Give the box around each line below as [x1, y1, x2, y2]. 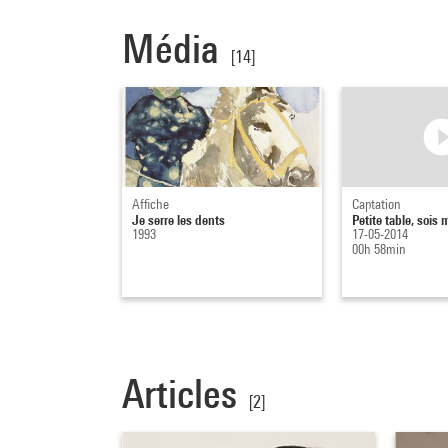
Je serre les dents [132, 210, 225, 228]
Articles [122, 369, 237, 417]
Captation [351, 195, 401, 212]
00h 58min [351, 240, 406, 257]
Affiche [132, 195, 169, 212]
